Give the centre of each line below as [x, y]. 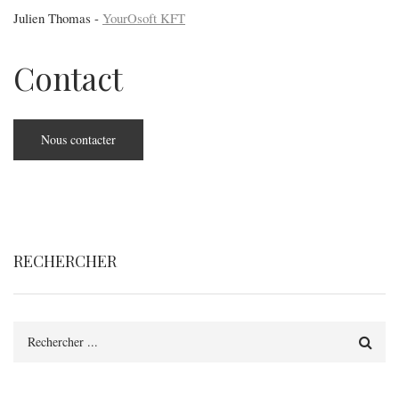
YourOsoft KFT [144, 18]
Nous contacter [78, 139]
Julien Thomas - [58, 18]
